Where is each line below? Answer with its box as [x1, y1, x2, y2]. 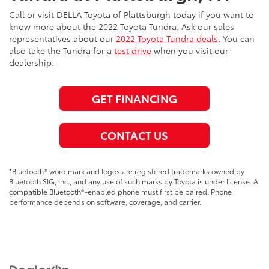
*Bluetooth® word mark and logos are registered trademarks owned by [9, 166, 244, 177]
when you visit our [151, 44, 228, 57]
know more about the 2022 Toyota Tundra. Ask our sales [9, 20, 234, 33]
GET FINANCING [91, 91, 177, 107]
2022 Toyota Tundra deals [116, 32, 218, 45]
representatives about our [9, 32, 116, 45]
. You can [218, 32, 255, 45]
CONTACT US [100, 127, 169, 144]
